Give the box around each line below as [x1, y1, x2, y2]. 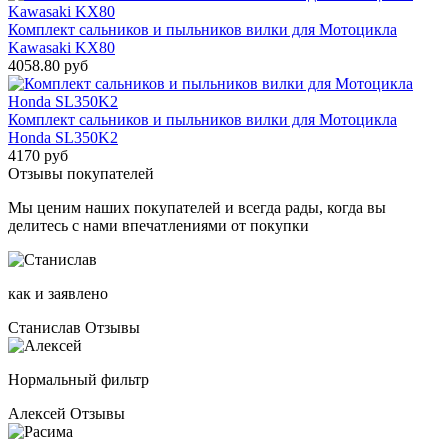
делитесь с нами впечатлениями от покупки [8, 217, 309, 234]
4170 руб [8, 147, 68, 164]
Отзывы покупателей [8, 165, 154, 182]
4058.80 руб [8, 57, 88, 74]
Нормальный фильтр [8, 371, 149, 388]
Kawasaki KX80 [8, 39, 115, 56]
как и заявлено [8, 285, 108, 302]
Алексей [8, 405, 66, 422]
